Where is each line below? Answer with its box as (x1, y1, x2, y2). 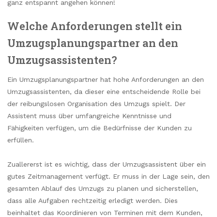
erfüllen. (7, 136, 34, 144)
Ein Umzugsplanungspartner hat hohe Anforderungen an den (7, 75, 204, 83)
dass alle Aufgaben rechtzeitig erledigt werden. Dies (7, 196, 178, 204)
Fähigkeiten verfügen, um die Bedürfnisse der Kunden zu (7, 124, 192, 132)
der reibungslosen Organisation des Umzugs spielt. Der (7, 99, 186, 108)
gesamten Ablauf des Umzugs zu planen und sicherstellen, (7, 184, 198, 192)
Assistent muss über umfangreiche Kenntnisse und (7, 111, 171, 120)
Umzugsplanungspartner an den (7, 35, 178, 50)
